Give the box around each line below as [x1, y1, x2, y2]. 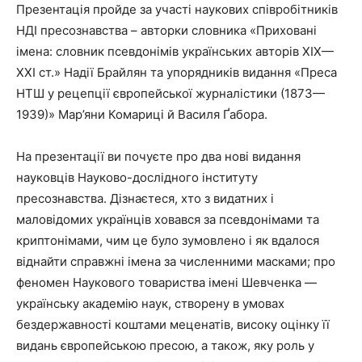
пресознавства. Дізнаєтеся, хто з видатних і [16, 190, 274, 206]
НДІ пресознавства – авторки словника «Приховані [16, 22, 317, 38]
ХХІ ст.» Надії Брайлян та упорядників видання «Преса [16, 64, 337, 80]
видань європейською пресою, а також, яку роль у [16, 337, 314, 353]
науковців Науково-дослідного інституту [16, 169, 258, 185]
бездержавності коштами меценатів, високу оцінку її [16, 316, 330, 332]
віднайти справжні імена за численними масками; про [16, 253, 335, 269]
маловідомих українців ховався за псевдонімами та [16, 211, 319, 227]
